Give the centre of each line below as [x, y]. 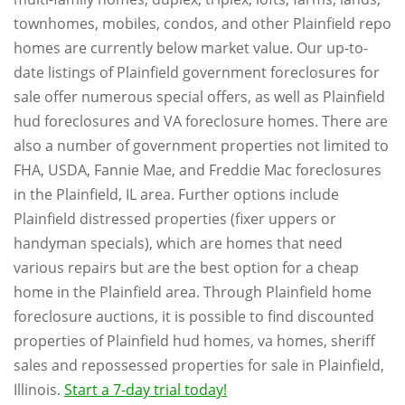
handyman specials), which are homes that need [178, 243]
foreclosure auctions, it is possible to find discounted [194, 316]
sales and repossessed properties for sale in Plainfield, [199, 365]
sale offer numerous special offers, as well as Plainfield [199, 97]
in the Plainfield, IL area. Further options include [176, 194]
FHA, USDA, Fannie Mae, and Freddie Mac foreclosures [198, 170]
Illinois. [39, 390]
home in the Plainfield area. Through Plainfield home [193, 292]
